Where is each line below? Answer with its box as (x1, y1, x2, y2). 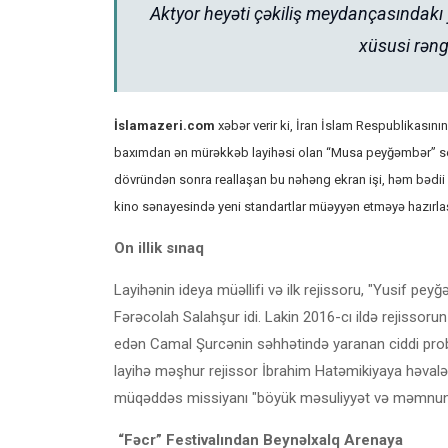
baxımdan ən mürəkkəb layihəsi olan (114, 144, 326, 160)
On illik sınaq (114, 238, 204, 257)
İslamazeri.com (114, 117, 215, 133)
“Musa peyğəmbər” (326, 144, 436, 160)
